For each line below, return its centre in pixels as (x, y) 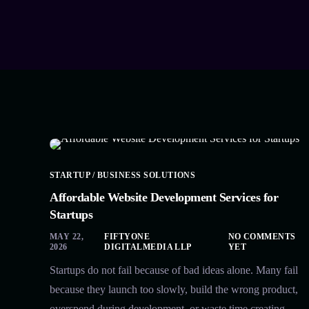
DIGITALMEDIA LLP (148, 247)
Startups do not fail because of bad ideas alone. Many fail (174, 270)
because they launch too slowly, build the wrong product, (174, 290)
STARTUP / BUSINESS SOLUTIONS (123, 176)
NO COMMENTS (262, 237)
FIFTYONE (127, 237)
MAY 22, (67, 237)
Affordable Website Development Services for (164, 198)
